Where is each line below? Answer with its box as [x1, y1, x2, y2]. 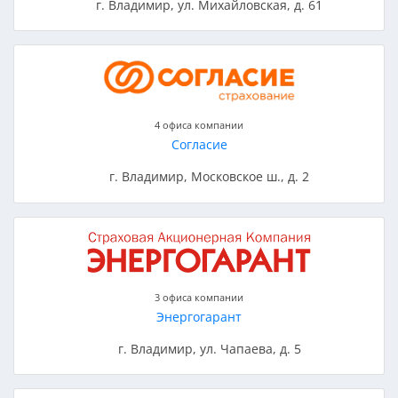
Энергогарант [156, 307, 242, 325]
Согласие [171, 136, 227, 154]
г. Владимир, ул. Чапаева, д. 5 [117, 339, 301, 357]
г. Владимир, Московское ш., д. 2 [109, 168, 310, 186]
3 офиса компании [155, 290, 243, 304]
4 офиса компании [155, 118, 243, 132]
